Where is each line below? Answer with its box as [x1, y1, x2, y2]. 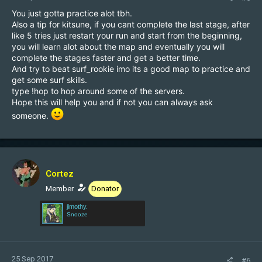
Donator [91, 184, 119, 193]
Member [46, 184, 74, 193]
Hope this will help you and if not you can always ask [12, 97, 213, 107]
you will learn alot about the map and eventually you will [12, 42, 225, 51]
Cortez [46, 168, 74, 179]
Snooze [67, 211, 88, 218]
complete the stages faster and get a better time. [12, 53, 201, 63]
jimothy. [67, 203, 88, 210]
